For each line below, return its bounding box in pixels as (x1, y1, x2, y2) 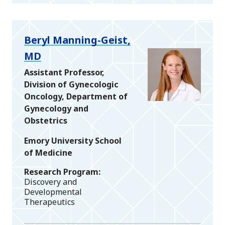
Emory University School (24, 135, 122, 146)
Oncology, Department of (24, 90, 128, 102)
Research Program (24, 166, 98, 177)
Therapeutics (24, 196, 75, 207)
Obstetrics (24, 115, 67, 126)
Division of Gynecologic (24, 78, 119, 90)
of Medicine (24, 147, 72, 158)
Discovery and (24, 176, 77, 187)
